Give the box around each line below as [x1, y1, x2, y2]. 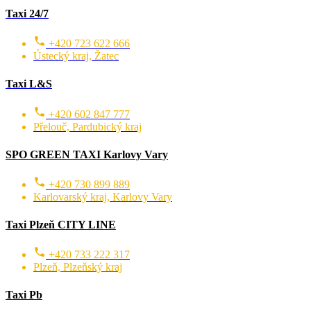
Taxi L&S [6, 78, 52, 90]
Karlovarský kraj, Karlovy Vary [33, 190, 172, 203]
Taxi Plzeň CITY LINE [6, 218, 116, 230]
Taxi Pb [6, 289, 42, 301]
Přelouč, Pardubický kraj [33, 120, 142, 133]
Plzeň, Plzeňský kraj [33, 261, 122, 274]
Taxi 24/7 [6, 8, 49, 20]
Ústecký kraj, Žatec [33, 50, 119, 62]
